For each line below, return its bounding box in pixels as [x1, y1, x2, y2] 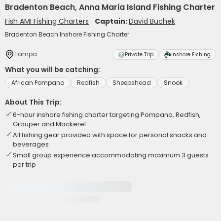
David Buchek [129, 16, 175, 26]
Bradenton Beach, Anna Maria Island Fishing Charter [5, 1, 215, 13]
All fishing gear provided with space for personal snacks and [13, 130, 207, 140]
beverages [13, 140, 49, 149]
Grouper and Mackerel [13, 119, 86, 129]
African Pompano [11, 78, 64, 87]
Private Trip [125, 51, 153, 58]
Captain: [95, 16, 129, 26]
